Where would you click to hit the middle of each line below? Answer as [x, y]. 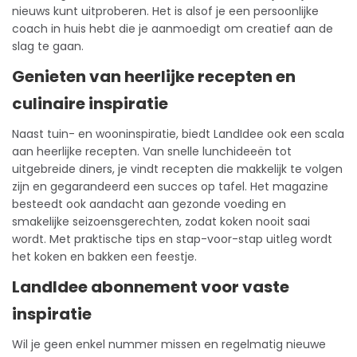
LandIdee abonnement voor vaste [151, 287]
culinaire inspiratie [90, 104]
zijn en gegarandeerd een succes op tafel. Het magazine [170, 187]
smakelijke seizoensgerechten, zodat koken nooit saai [161, 222]
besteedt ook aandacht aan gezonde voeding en [149, 204]
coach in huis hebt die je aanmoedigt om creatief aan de [173, 29]
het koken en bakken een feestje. [104, 257]
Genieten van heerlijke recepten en [154, 77]
